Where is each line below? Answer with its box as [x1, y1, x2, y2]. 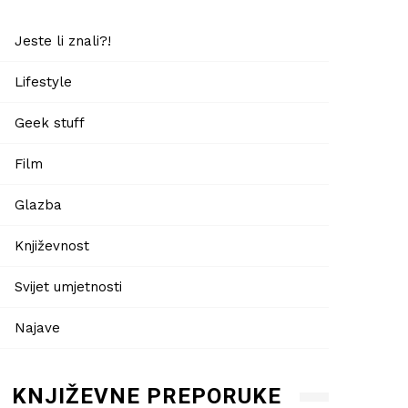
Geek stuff [15, 114, 85, 131]
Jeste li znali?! [15, 32, 111, 49]
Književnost [15, 237, 89, 254]
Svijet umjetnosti [15, 278, 122, 295]
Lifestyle [15, 73, 72, 90]
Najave [15, 319, 60, 336]
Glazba [15, 196, 62, 213]
